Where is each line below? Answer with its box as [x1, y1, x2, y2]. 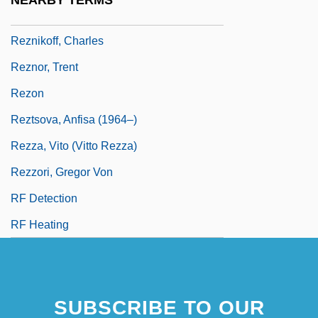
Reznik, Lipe [11, 8, 74, 21]
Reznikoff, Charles [11, 34, 104, 47]
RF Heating [11, 218, 69, 231]
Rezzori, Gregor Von [11, 165, 113, 178]
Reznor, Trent [11, 60, 78, 73]
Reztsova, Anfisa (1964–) [11, 113, 137, 126]
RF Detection [11, 192, 77, 204]
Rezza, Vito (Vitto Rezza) [11, 139, 137, 152]
